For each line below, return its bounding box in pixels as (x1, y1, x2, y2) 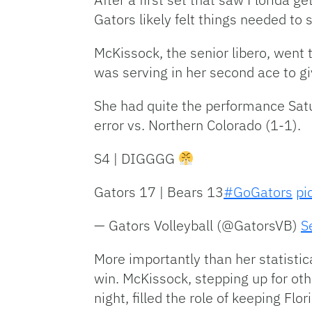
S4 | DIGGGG (94, 149, 178, 169)
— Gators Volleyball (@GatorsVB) (94, 216, 301, 235)
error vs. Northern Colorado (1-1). (94, 116, 301, 135)
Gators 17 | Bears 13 (94, 182, 224, 202)
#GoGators (224, 182, 292, 202)
